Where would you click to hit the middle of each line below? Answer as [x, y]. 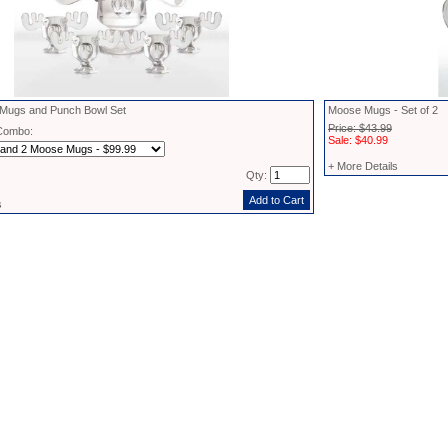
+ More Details [363, 166]
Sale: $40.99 [358, 140]
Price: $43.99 [360, 128]
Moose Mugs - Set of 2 [383, 110]
